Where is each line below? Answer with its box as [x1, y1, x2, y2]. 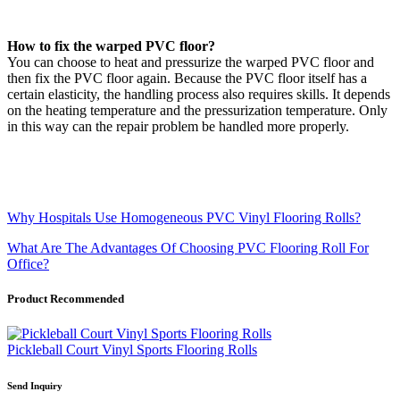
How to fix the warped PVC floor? [7, 37, 215, 54]
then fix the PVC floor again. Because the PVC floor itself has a [7, 70, 367, 86]
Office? [7, 255, 49, 271]
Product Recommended [7, 291, 124, 305]
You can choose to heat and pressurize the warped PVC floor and [7, 54, 374, 70]
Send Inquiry [7, 380, 62, 392]
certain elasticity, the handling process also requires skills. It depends [7, 86, 390, 102]
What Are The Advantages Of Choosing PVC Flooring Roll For [7, 239, 369, 255]
